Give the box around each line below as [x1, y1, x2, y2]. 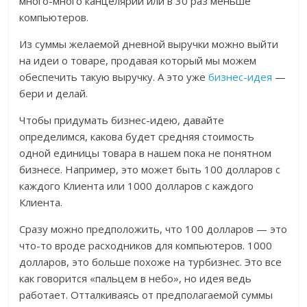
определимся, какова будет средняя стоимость [19, 130, 255, 144]
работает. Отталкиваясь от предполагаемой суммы [19, 288, 273, 302]
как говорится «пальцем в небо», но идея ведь [19, 271, 252, 286]
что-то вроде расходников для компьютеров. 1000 [19, 238, 273, 253]
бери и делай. [19, 86, 88, 101]
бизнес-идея [208, 70, 273, 84]
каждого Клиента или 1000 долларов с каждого [19, 179, 254, 193]
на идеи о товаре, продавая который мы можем [19, 53, 257, 68]
